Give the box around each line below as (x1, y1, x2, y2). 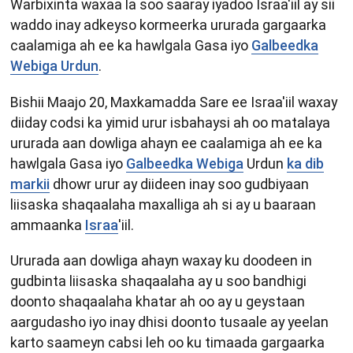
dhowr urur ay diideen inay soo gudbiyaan (50, 175, 309, 192)
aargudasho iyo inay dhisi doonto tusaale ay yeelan (10, 314, 329, 331)
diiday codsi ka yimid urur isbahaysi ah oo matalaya (10, 113, 330, 131)
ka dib (287, 154, 324, 172)
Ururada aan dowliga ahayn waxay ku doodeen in (10, 252, 312, 269)
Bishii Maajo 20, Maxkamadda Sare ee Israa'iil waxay (10, 93, 337, 110)
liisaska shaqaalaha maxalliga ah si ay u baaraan (10, 195, 316, 213)
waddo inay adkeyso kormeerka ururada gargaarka (10, 17, 326, 34)
